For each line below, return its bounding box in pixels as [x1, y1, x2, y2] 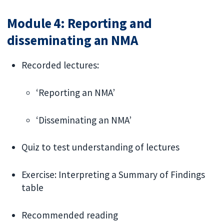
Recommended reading [21, 208, 118, 221]
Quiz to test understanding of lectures [21, 141, 180, 153]
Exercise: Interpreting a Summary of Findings [21, 168, 205, 181]
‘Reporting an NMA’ [35, 86, 115, 98]
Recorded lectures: [21, 58, 99, 71]
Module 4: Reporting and [7, 14, 152, 31]
